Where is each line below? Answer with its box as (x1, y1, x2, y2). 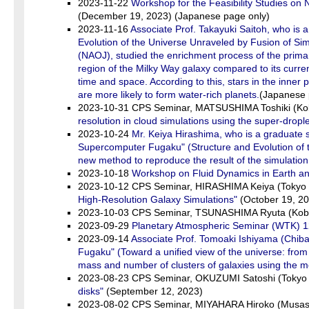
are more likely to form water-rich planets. (78, 89, 259, 100)
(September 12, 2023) (103, 286, 203, 297)
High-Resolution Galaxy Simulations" (78, 194, 237, 205)
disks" (78, 286, 103, 297)
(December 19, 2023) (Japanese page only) (78, 10, 270, 21)
